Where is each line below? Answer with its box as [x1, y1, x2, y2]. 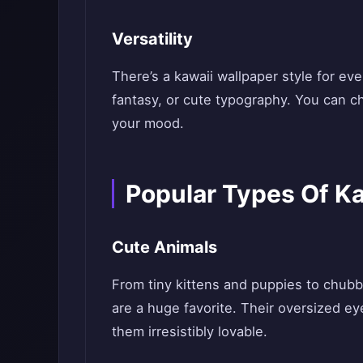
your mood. [112, 114, 184, 131]
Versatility [112, 28, 193, 49]
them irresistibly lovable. [112, 322, 267, 340]
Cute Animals [112, 237, 217, 257]
